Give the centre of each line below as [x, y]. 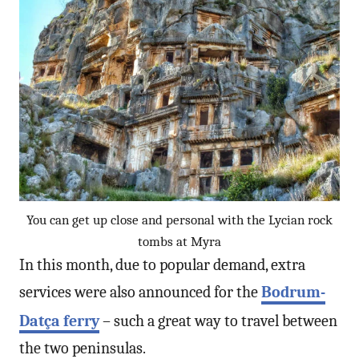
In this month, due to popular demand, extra [162, 264]
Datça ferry [59, 321]
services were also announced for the [140, 292]
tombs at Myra [179, 241]
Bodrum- [293, 292]
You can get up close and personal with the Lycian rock [179, 220]
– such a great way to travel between [218, 321]
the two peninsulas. [83, 348]
